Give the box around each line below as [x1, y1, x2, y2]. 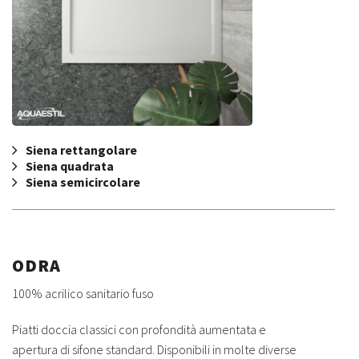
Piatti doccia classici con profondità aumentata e [12, 321, 266, 337]
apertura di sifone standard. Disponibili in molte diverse [12, 341, 296, 357]
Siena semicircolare [26, 174, 140, 191]
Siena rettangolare [26, 142, 137, 159]
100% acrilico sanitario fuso [12, 284, 154, 301]
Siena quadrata [26, 158, 114, 175]
